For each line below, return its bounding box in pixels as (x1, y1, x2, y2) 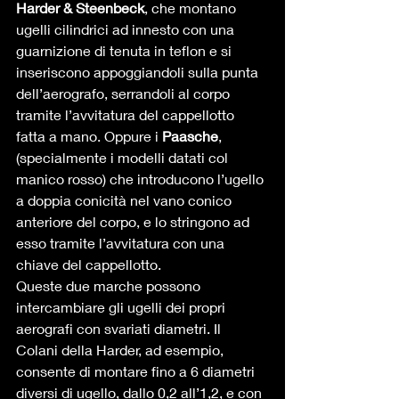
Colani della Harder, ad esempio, (16, 341, 227, 358)
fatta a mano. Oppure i (16, 127, 162, 144)
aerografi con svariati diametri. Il (16, 320, 224, 337)
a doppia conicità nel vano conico (16, 191, 235, 208)
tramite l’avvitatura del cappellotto (16, 106, 238, 123)
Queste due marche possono (16, 277, 204, 294)
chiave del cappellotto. (16, 256, 165, 273)
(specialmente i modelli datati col (16, 149, 232, 166)
